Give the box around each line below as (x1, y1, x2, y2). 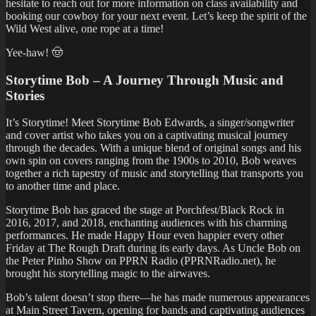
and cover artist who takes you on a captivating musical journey (6, 129, 288, 142)
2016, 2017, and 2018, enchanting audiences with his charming (6, 217, 287, 229)
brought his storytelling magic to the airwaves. (6, 267, 210, 280)
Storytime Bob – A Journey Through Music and (6, 72, 284, 87)
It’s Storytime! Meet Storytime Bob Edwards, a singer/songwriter (6, 116, 294, 129)
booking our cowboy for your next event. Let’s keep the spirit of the (6, 9, 307, 22)
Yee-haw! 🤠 (6, 46, 63, 59)
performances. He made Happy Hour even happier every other (6, 229, 284, 242)
